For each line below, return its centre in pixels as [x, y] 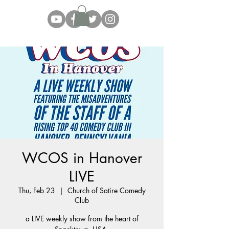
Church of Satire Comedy [106, 190]
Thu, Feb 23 [37, 190]
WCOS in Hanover [82, 158]
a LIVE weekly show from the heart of [82, 218]
